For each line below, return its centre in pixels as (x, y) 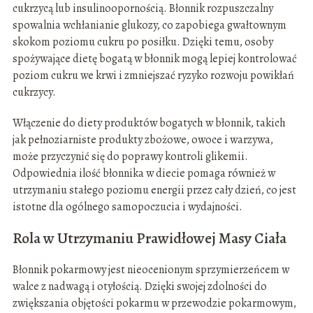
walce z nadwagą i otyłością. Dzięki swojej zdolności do (139, 287)
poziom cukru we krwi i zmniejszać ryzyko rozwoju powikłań (153, 76)
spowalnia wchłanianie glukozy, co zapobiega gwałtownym (149, 26)
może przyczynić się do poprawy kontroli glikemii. (130, 157)
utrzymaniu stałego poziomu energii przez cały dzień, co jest (154, 190)
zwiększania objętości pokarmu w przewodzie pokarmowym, (154, 304)
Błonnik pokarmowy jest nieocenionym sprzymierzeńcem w (151, 270)
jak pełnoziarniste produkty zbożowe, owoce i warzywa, (143, 140)
